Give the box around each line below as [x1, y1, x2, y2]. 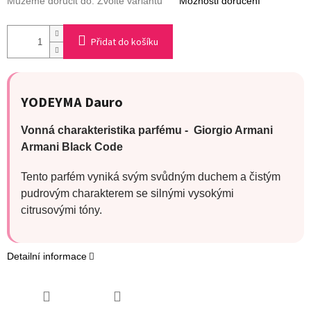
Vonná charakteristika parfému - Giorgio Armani [21, 124, 276, 136]
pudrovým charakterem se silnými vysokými [21, 187, 234, 199]
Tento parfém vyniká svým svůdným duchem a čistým [21, 170, 280, 183]
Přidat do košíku [91, 35, 158, 50]
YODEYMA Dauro [21, 92, 126, 112]
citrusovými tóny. [21, 203, 102, 216]
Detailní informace [7, 250, 87, 262]
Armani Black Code [21, 140, 123, 153]
